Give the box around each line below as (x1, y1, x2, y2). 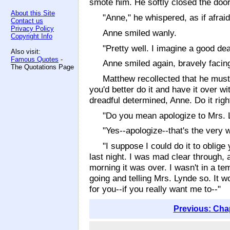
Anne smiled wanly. (103, 27, 177, 38)
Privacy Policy (11, 25, 54, 32)
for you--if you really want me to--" (89, 184, 221, 195)
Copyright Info (11, 32, 52, 40)
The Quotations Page (11, 63, 74, 71)
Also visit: (11, 48, 41, 55)
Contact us (11, 17, 43, 25)
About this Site (11, 9, 55, 17)
